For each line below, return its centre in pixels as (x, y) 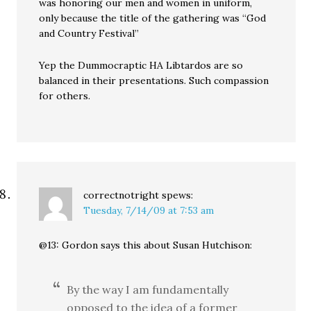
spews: (178, 195)
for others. (65, 96)
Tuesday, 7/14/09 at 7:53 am (149, 211)
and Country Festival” (89, 34)
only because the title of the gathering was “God (153, 18)
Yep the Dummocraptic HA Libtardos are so (141, 66)
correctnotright (121, 195)
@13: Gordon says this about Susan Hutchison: (146, 245)
